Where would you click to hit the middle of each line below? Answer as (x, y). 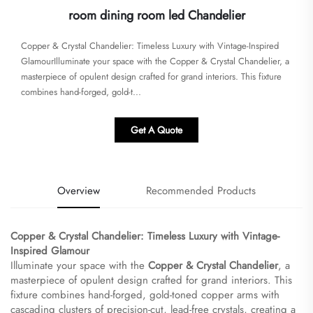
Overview (78, 190)
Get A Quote (156, 130)
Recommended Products (201, 190)
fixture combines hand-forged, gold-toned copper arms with (145, 294)
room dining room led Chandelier (156, 15)
